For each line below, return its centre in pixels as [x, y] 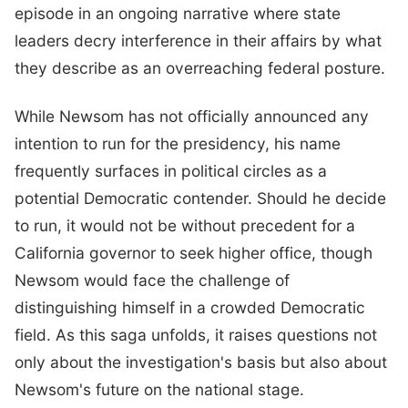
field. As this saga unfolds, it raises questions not [196, 334]
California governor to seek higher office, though [194, 252]
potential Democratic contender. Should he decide [200, 198]
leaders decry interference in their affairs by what [198, 40]
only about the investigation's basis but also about [201, 362]
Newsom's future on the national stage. [159, 389]
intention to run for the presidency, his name [178, 143]
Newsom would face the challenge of [152, 280]
